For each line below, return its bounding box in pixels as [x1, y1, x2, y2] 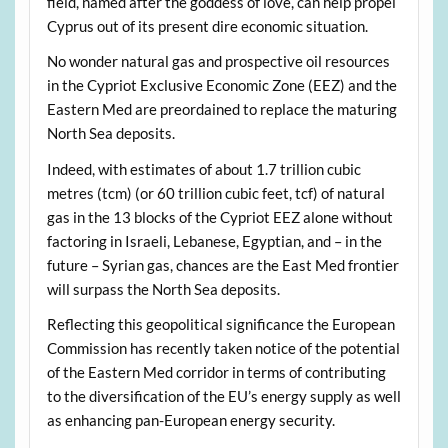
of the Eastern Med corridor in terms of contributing [46, 362, 386, 381]
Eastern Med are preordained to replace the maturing [46, 100, 397, 119]
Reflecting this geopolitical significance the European [46, 314, 395, 333]
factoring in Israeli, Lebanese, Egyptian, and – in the [46, 231, 382, 250]
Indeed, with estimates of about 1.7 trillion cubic [46, 159, 361, 178]
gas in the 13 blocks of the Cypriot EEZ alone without [46, 207, 393, 226]
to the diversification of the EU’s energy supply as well [46, 386, 401, 405]
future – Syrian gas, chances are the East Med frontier [46, 255, 399, 274]
